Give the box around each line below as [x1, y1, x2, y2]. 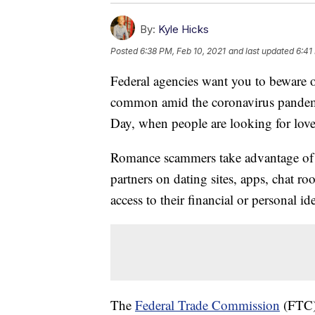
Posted [110, 45, 140, 56]
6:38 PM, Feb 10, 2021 [140, 45, 226, 56]
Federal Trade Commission [135, 295, 280, 314]
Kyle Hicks [158, 22, 209, 36]
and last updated [229, 45, 294, 56]
